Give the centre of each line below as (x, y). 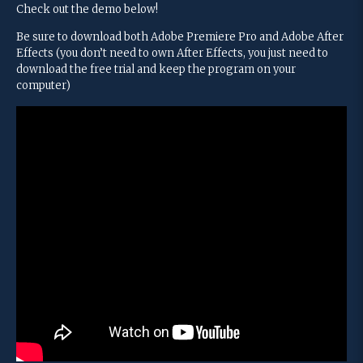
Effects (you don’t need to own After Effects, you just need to (172, 53)
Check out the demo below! (87, 9)
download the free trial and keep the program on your (156, 70)
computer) (43, 86)
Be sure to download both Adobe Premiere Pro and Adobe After (180, 37)
